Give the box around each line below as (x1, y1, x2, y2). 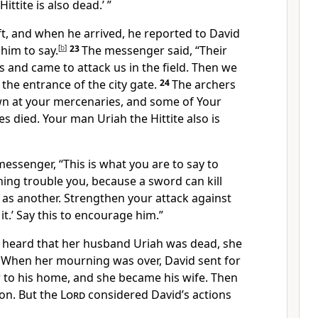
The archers (172, 77, 236, 92)
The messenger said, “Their (82, 43, 227, 58)
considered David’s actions (85, 287, 231, 302)
